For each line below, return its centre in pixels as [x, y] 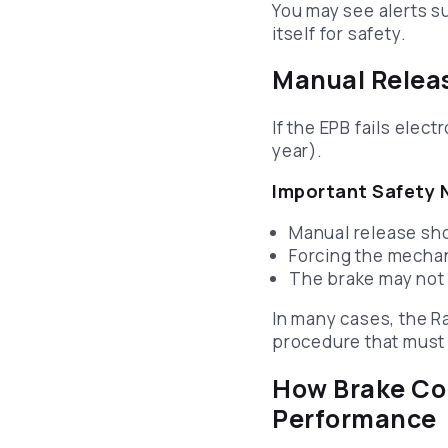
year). [297, 151]
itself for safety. [339, 33]
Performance [354, 418]
